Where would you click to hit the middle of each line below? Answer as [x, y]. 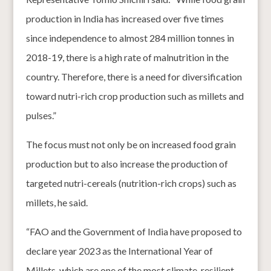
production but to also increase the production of [127, 163]
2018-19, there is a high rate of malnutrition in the [127, 57]
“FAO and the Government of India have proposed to [134, 231]
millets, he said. [57, 202]
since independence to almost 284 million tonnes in [130, 38]
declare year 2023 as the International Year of [119, 250]
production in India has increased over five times [125, 18]
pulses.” [41, 115]
